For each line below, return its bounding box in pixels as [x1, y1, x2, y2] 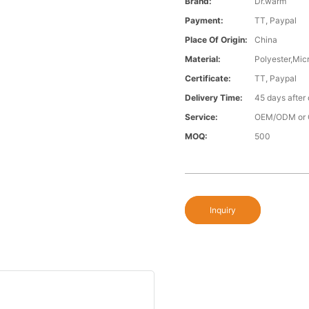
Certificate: [185, 73, 232, 84]
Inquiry [210, 205, 237, 216]
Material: [185, 54, 221, 65]
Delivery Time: [185, 92, 243, 103]
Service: [185, 112, 219, 123]
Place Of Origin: [185, 34, 248, 46]
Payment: [185, 15, 224, 26]
